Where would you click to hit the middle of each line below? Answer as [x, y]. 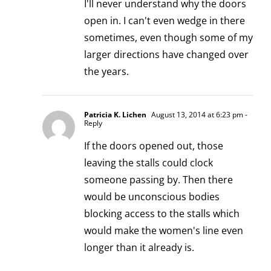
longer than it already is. [139, 247]
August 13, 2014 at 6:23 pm [196, 114]
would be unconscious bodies [152, 196]
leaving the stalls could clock [149, 162]
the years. [106, 71]
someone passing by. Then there [158, 179]
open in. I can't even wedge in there [165, 20]
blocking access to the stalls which [162, 213]
